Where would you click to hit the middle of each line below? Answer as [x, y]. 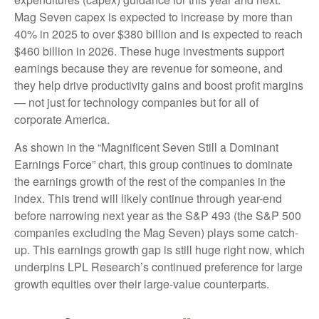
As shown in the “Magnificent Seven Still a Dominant [146, 147]
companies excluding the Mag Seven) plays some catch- [156, 232]
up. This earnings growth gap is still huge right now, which [159, 249]
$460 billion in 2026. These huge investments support [149, 51]
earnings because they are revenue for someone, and [148, 68]
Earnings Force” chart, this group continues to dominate [153, 164]
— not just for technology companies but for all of [136, 102]
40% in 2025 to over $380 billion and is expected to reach [158, 33]
